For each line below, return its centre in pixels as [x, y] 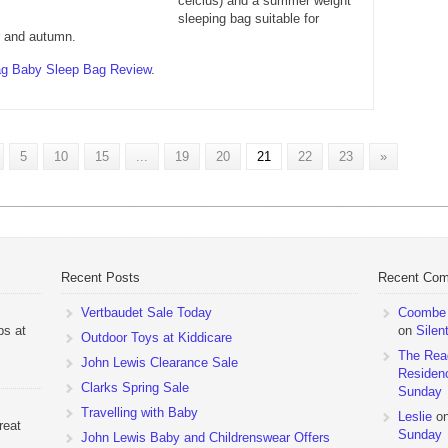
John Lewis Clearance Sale [159, 362]
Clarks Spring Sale [134, 387]
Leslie [414, 416]
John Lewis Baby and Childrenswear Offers [205, 437]
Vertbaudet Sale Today [146, 312]
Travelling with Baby [139, 412]
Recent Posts [100, 277]
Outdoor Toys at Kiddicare [156, 337]
